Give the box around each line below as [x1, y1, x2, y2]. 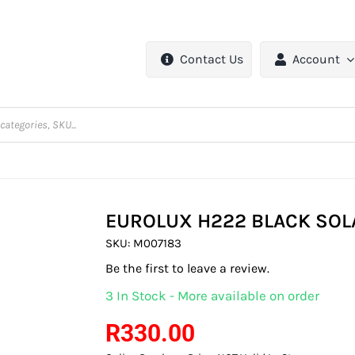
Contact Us [180, 52, 244, 67]
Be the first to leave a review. [105, 261, 270, 277]
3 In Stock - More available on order [105, 288, 320, 304]
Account [292, 52, 341, 67]
